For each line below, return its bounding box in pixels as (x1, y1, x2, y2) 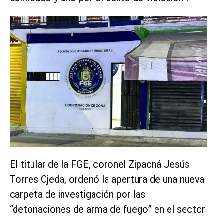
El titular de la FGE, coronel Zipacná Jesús (10, 158, 189, 170)
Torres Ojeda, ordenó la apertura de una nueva (10, 173, 204, 185)
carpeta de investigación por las (10, 188, 145, 200)
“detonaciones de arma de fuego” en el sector (10, 203, 205, 215)
